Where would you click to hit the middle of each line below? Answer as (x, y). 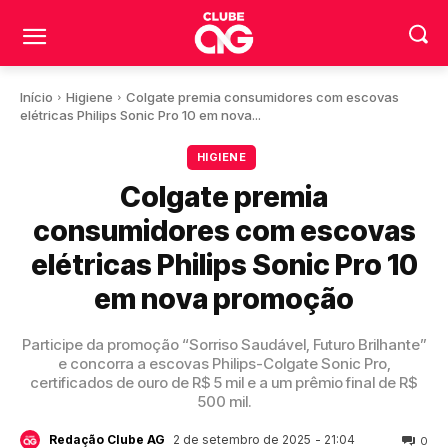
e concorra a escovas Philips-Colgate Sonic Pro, (224, 363)
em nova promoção (224, 298)
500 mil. (224, 401)
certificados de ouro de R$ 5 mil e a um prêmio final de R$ (224, 382)
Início (36, 97)
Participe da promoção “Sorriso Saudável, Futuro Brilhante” (224, 344)
